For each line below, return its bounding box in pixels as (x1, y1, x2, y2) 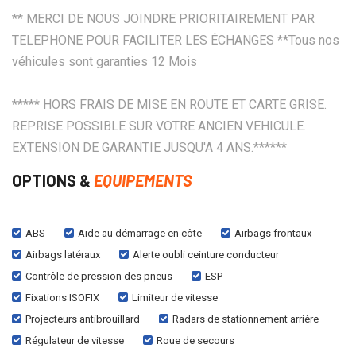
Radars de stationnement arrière (172, 312, 319, 325)
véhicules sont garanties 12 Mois (12, 53, 197, 69)
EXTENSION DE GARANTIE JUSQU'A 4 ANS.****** (12, 139, 287, 155)
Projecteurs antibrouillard (25, 312, 140, 325)
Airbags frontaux (234, 226, 311, 239)
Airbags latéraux (25, 248, 100, 261)
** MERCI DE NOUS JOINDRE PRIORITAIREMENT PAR (12, 10, 315, 26)
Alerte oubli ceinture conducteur (133, 248, 279, 261)
